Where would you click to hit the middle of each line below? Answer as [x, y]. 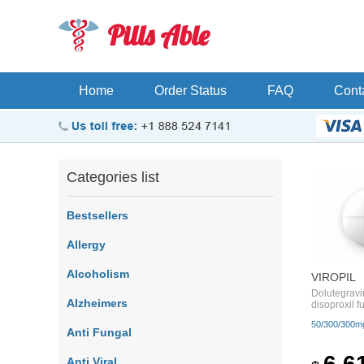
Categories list [113, 177]
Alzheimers [97, 303]
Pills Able [158, 35]
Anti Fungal [99, 332]
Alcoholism [98, 274]
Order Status [191, 91]
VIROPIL [334, 277]
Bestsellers [97, 215]
